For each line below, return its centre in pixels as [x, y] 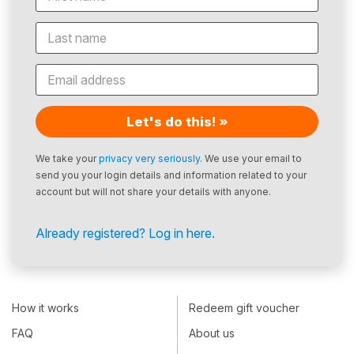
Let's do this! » [177, 121]
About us [212, 333]
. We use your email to [251, 158]
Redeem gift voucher [244, 308]
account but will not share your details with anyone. [153, 191]
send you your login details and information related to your [171, 175]
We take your [67, 158]
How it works [45, 308]
